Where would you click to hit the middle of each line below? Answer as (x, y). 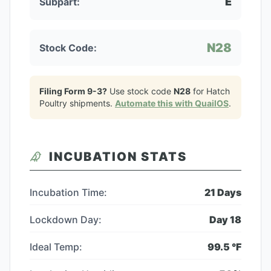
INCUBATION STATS (118, 157)
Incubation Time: (68, 192)
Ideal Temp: (56, 247)
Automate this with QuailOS (172, 103)
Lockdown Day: (66, 220)
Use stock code (140, 91)
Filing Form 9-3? (73, 91)
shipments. (91, 103)
